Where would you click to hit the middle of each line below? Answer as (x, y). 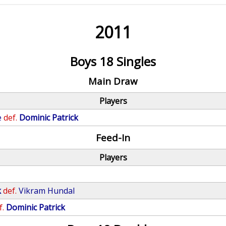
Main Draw (113, 81)
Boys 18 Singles (113, 61)
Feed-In (113, 137)
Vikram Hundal (47, 191)
